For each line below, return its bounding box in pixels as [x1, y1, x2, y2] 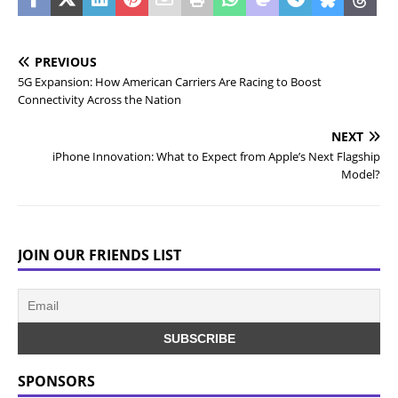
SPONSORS [18, 371, 95, 391]
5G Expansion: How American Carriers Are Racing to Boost [18, 74, 322, 90]
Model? [341, 166, 380, 182]
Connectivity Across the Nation [18, 92, 181, 107]
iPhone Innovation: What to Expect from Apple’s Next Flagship [52, 148, 380, 164]
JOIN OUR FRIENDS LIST [18, 245, 181, 265]
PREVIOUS [35, 53, 97, 70]
